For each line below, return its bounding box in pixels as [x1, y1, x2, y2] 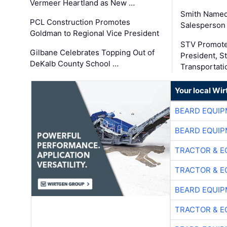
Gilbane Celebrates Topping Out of [30, 47, 155, 57]
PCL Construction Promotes [30, 17, 131, 27]
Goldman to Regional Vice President [30, 28, 160, 38]
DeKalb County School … [30, 58, 119, 68]
